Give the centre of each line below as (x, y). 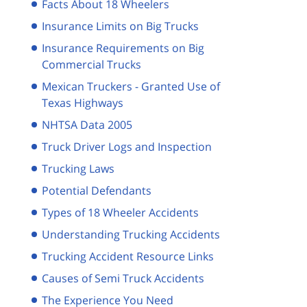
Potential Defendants (97, 190)
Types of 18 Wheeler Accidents (120, 212)
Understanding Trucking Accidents (131, 234)
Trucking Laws (78, 168)
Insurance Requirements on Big (123, 48)
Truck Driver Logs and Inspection (127, 146)
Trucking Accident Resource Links (128, 256)
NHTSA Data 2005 (87, 124)
